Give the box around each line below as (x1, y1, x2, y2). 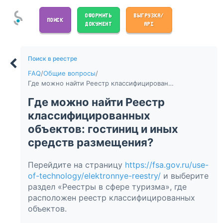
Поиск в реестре (27, 54, 77, 62)
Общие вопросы (43, 69, 96, 77)
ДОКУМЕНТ (85, 20, 112, 28)
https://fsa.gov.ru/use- (124, 159, 209, 170)
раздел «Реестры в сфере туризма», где (27, 181, 187, 192)
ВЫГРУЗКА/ (134, 11, 164, 19)
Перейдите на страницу (27, 159, 125, 170)
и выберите (160, 170, 209, 181)
